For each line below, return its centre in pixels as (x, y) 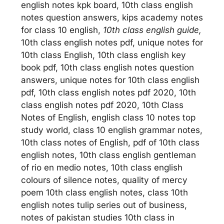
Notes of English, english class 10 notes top (108, 117)
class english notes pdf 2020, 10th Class (102, 105)
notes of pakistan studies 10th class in (98, 217)
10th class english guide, (152, 30)
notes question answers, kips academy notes (112, 17)
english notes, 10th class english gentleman (108, 155)
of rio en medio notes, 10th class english (102, 167)
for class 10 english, (62, 30)
